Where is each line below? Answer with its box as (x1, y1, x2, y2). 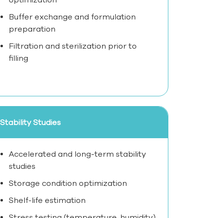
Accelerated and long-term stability (9, 149, 146, 159)
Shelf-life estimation (9, 196, 86, 205)
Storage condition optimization (9, 179, 127, 188)
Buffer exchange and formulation (9, 12, 136, 21)
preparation (9, 24, 56, 34)
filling (9, 54, 29, 63)
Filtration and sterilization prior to (9, 41, 137, 51)
